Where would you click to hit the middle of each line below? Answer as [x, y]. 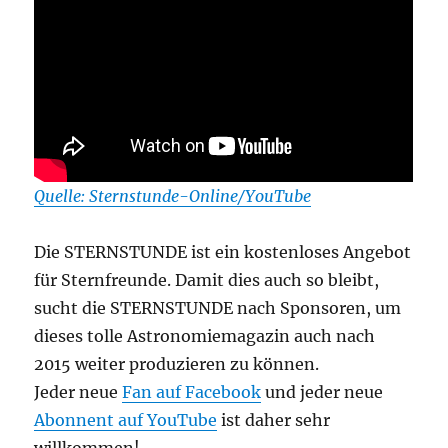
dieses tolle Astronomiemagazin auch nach [205, 335]
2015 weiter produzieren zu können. [177, 363]
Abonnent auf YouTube [126, 419]
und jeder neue [322, 391]
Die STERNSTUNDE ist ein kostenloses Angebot [223, 251]
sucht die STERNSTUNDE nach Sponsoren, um [218, 307]
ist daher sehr [274, 419]
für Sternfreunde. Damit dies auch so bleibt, [207, 279]
